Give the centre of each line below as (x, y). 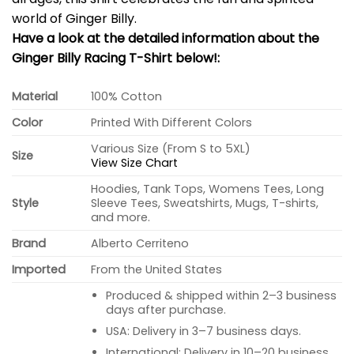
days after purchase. (166, 310)
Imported (39, 270)
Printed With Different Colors (172, 123)
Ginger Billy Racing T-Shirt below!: (116, 58)
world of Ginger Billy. (74, 18)
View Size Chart (135, 163)
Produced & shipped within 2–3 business (221, 296)
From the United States (157, 270)
